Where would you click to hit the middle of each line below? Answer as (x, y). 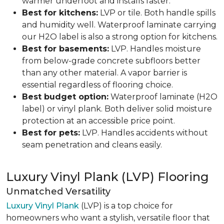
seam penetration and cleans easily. (92, 145)
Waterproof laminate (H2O (163, 97)
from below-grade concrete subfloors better (111, 61)
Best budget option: (65, 97)
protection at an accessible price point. (98, 121)
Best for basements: (65, 49)
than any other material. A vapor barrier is (104, 73)
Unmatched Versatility (58, 191)
